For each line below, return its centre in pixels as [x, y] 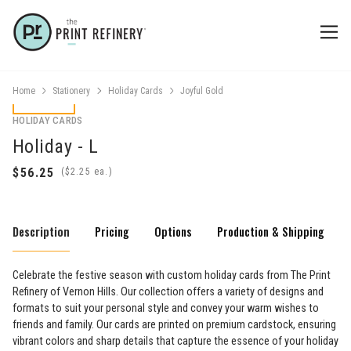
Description [41, 231]
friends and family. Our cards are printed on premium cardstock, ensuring [174, 324]
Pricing [112, 231]
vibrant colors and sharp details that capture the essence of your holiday [175, 341]
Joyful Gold [202, 91]
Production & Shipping [271, 231]
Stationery [72, 91]
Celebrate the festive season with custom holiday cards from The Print [172, 275]
